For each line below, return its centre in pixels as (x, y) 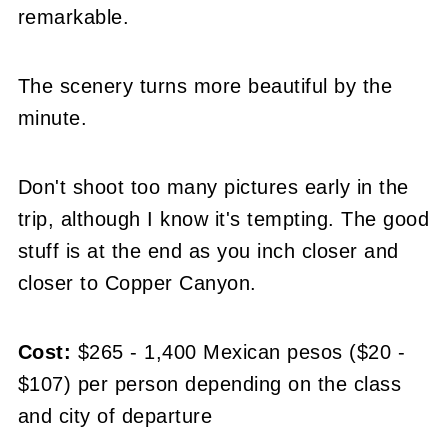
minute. (52, 117)
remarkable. (73, 16)
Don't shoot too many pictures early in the (213, 186)
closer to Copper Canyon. (137, 282)
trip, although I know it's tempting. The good (223, 218)
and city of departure (115, 415)
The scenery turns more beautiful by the (205, 85)
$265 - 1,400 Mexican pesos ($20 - (238, 351)
